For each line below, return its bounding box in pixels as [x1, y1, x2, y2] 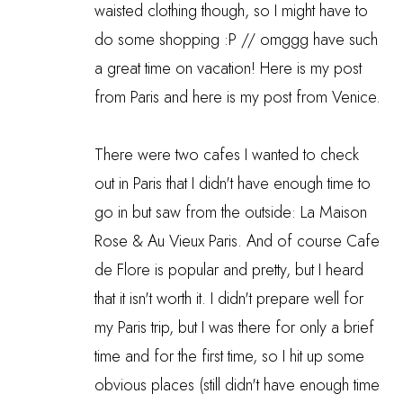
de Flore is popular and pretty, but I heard [94, 257, 363, 282]
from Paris [94, 85, 159, 109]
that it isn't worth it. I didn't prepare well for [94, 286, 363, 310]
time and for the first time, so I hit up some [94, 344, 364, 368]
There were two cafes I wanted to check [94, 142, 359, 166]
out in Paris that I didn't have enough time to [94, 171, 371, 195]
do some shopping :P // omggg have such [94, 27, 378, 51]
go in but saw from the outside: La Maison [94, 200, 367, 224]
